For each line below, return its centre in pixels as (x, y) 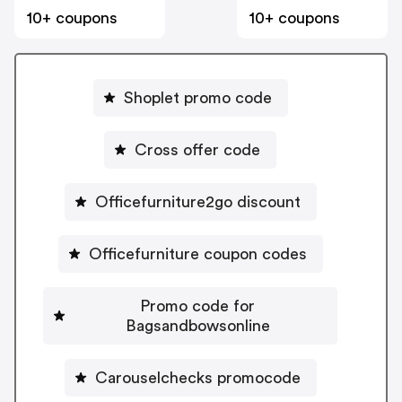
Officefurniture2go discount (197, 201)
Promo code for (197, 306)
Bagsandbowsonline (197, 325)
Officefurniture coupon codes (197, 253)
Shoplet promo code (197, 97)
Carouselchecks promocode (197, 377)
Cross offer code (197, 149)
